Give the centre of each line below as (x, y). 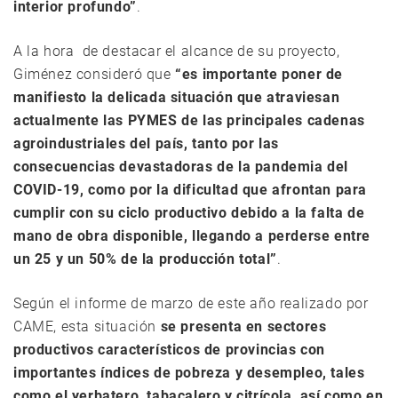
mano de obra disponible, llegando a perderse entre (192, 235)
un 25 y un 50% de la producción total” (145, 259)
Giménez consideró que (95, 74)
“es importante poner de (259, 74)
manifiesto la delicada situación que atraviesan (177, 97)
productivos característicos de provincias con (170, 349)
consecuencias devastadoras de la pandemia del (181, 166)
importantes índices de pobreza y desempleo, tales (189, 372)
